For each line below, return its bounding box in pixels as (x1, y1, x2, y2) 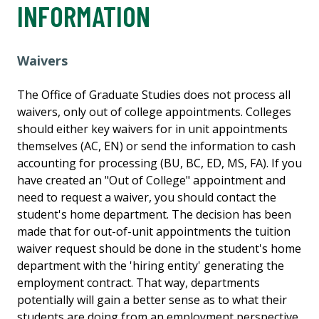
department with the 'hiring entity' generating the (17, 258, 284, 274)
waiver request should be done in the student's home (17, 241, 301, 257)
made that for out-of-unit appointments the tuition (17, 224, 291, 240)
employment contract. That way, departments (17, 275, 260, 291)
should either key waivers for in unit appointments (17, 121, 288, 137)
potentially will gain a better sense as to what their (17, 292, 287, 308)
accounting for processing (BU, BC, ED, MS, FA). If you (17, 155, 302, 172)
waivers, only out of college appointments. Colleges (17, 104, 291, 120)
